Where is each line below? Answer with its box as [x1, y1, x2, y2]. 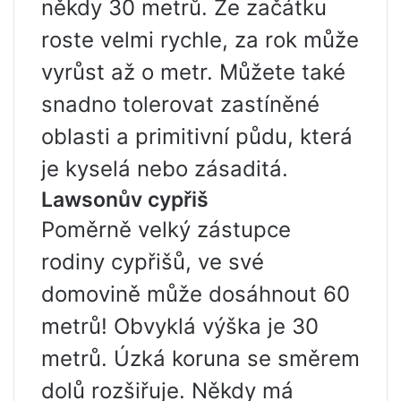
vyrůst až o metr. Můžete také [41, 58, 346, 85]
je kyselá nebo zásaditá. [41, 155, 288, 182]
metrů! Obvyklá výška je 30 [41, 312, 319, 339]
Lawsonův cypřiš [41, 186, 209, 212]
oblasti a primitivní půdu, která [41, 123, 353, 149]
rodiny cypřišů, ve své [41, 248, 264, 275]
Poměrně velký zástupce [41, 216, 291, 243]
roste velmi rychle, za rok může [41, 26, 359, 53]
